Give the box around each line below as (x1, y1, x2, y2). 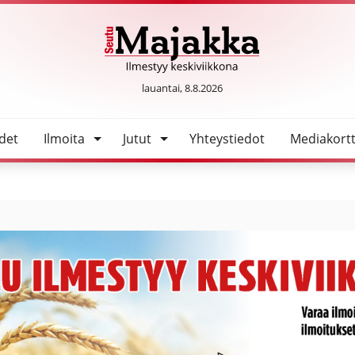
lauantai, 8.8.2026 (141, 80, 223, 95)
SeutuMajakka (181, 73, 265, 91)
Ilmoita (43, 129, 85, 147)
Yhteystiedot (189, 129, 265, 147)
